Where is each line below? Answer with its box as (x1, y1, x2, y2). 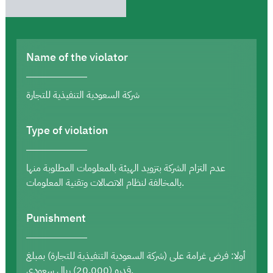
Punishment (26, 209, 86, 226)
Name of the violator (26, 48, 128, 65)
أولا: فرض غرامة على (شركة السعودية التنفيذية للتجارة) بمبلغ (26, 248, 246, 263)
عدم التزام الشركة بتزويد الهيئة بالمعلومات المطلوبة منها (26, 160, 225, 175)
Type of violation (26, 121, 108, 138)
